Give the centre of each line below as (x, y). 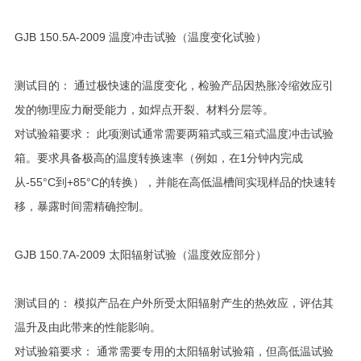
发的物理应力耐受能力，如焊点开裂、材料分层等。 (144, 110)
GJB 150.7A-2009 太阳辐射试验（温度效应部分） (140, 255)
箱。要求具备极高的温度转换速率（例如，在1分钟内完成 (158, 158)
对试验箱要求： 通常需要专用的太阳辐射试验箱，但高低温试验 (174, 351)
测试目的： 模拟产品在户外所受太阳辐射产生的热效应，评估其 (174, 303)
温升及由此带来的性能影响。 (87, 327)
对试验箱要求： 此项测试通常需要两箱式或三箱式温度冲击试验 (174, 134)
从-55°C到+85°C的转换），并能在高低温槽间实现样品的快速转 (175, 182)
